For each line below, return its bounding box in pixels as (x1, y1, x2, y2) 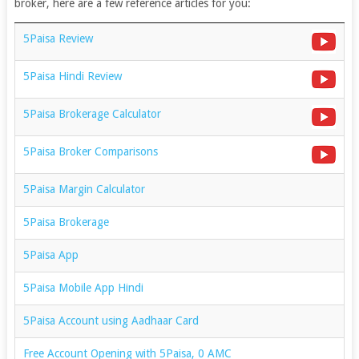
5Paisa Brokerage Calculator (22, 107, 161, 120)
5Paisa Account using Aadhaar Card (22, 313, 199, 327)
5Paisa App (22, 248, 79, 261)
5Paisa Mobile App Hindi (22, 280, 143, 294)
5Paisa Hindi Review (22, 69, 122, 83)
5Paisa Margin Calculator (22, 182, 145, 196)
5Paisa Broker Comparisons (22, 144, 158, 158)
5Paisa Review (22, 31, 93, 45)
